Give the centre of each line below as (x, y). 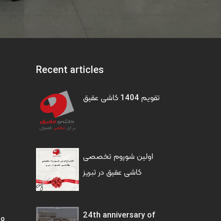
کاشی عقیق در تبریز (112, 172)
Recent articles (70, 69)
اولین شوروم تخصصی (118, 156)
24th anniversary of (119, 215)
